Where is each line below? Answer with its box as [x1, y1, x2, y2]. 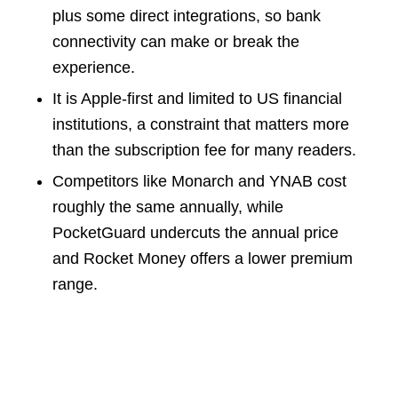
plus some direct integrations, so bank [52, 6, 321, 25]
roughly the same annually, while [52, 197, 283, 216]
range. [52, 275, 98, 293]
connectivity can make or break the [52, 32, 299, 51]
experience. [52, 58, 135, 76]
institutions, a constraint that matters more [52, 115, 349, 133]
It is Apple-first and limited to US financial [52, 89, 342, 107]
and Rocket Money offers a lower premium [52, 249, 353, 267]
